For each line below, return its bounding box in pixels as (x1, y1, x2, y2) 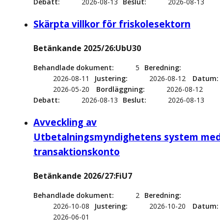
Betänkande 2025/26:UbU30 (33, 43, 141, 54)
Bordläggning (96, 84, 143, 94)
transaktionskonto (33, 145, 120, 158)
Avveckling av (33, 116, 97, 129)
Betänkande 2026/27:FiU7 (33, 170, 132, 182)
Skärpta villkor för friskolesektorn (33, 18, 191, 30)
